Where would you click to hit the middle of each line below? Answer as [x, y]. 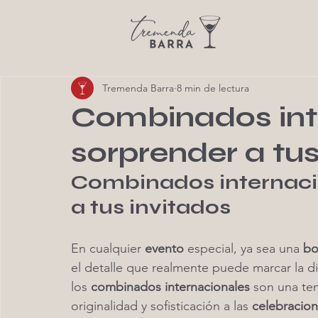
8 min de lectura [213, 88]
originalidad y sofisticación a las [161, 306]
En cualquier [108, 248]
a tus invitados [151, 207]
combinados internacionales [170, 287]
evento [164, 248]
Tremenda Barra [138, 88]
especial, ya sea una [243, 248]
